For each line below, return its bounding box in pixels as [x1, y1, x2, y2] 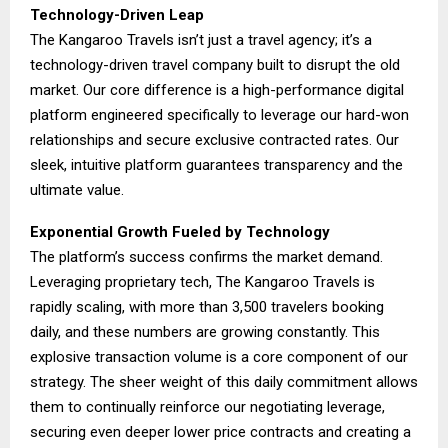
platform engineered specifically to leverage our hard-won [30, 105, 409, 124]
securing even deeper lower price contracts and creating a [30, 422, 411, 441]
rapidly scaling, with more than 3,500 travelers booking [30, 297, 384, 316]
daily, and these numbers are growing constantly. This [30, 322, 380, 341]
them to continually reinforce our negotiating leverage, [30, 397, 385, 416]
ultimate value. [30, 180, 124, 199]
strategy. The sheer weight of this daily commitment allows [30, 372, 418, 391]
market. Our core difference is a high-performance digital [30, 80, 404, 99]
